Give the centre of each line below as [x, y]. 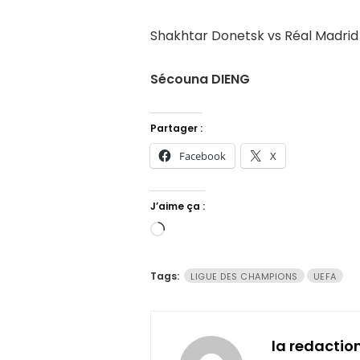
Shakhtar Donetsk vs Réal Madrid [254, 36]
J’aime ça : [178, 207]
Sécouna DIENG [200, 80]
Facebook [202, 156]
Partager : [176, 129]
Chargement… [209, 231]
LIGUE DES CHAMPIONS [244, 277]
